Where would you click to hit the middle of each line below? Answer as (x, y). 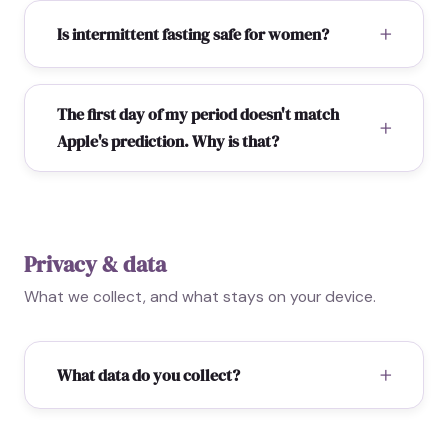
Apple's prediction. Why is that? (168, 141)
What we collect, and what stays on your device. (200, 296)
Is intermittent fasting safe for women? (193, 33)
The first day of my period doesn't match (198, 114)
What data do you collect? (148, 374)
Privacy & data (95, 264)
